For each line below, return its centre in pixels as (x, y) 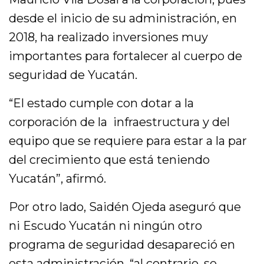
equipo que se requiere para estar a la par (128, 141)
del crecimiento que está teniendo (110, 159)
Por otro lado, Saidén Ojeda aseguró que (125, 207)
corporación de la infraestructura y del (120, 122)
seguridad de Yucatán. (73, 75)
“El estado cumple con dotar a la (102, 103)
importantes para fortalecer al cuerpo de (126, 56)
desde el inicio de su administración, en (123, 18)
